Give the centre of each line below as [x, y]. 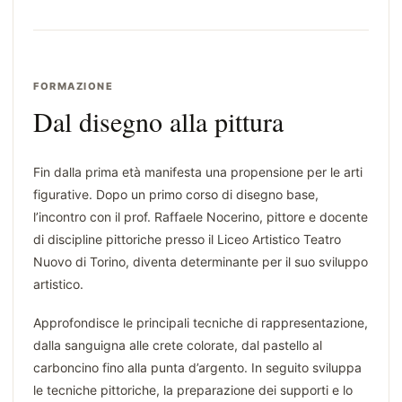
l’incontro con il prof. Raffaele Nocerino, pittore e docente [201, 217]
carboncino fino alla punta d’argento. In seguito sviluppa [197, 368]
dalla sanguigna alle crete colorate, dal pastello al [178, 345]
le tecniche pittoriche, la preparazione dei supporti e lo [193, 390]
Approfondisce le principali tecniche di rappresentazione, [201, 323]
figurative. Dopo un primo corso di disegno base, [176, 195]
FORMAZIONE [74, 87]
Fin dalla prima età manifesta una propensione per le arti [198, 172]
